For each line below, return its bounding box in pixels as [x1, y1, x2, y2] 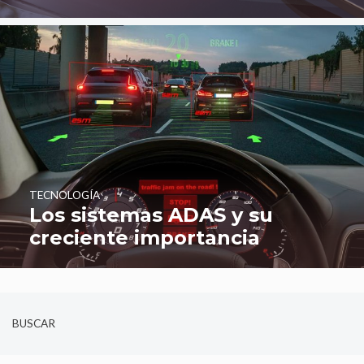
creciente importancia [28, 226, 260, 250]
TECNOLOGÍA [28, 188, 100, 202]
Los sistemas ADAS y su [28, 203, 273, 227]
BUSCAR [12, 317, 55, 331]
